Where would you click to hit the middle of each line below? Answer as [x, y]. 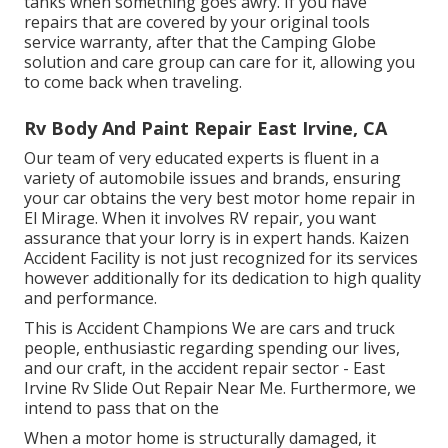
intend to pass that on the [121, 407]
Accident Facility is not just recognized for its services [221, 257]
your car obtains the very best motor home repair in [219, 197]
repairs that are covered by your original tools [197, 21]
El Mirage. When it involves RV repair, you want [200, 217]
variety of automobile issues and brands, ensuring [212, 177]
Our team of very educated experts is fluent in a [201, 157]
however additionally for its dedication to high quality [222, 277]
